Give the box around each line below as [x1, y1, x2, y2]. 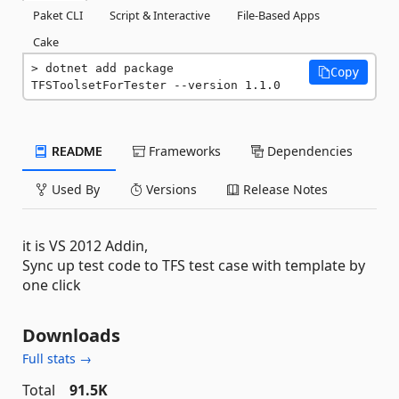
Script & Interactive [110, 7, 210, 23]
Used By [48, 181, 100, 198]
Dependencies [264, 142, 353, 159]
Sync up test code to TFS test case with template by [22, 256, 365, 275]
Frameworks [145, 142, 221, 159]
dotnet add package [45, 61, 174, 75]
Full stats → [22, 350, 92, 367]
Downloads [22, 323, 120, 347]
